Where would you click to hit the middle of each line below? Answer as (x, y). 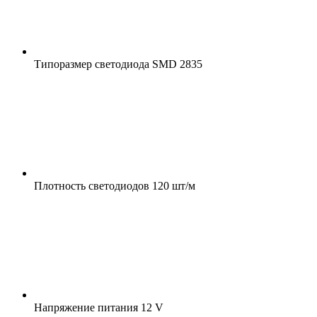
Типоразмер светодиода (92, 64)
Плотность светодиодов (92, 185)
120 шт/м (172, 185)
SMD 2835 (176, 64)
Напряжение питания (86, 307)
